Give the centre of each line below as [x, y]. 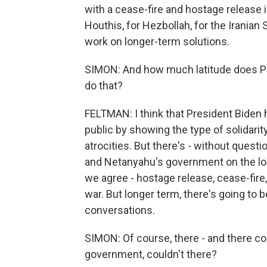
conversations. [120, 210]
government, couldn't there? [151, 254]
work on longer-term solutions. [157, 41]
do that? [104, 86]
